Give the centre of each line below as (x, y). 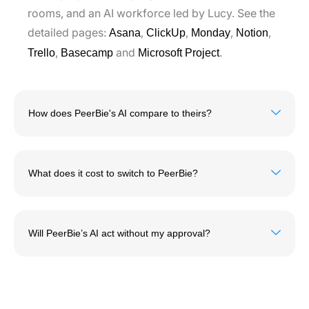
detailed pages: (68, 33)
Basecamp (87, 53)
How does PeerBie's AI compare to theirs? (120, 113)
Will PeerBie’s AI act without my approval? (119, 233)
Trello (41, 53)
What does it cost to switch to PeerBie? (113, 173)
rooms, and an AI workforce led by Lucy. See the (151, 13)
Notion (252, 33)
